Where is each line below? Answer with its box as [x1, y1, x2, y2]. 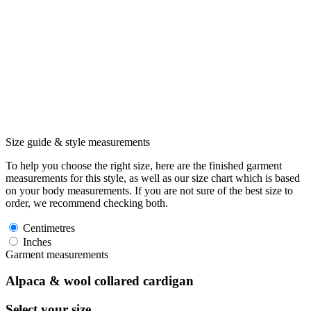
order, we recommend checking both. [6, 196, 168, 209]
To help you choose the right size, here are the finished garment [6, 159, 282, 171]
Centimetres [20, 221, 75, 234]
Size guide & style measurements [6, 135, 150, 148]
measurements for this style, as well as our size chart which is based [6, 171, 300, 184]
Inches [20, 235, 51, 248]
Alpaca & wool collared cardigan [6, 274, 194, 289]
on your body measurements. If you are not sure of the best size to [6, 184, 293, 196]
